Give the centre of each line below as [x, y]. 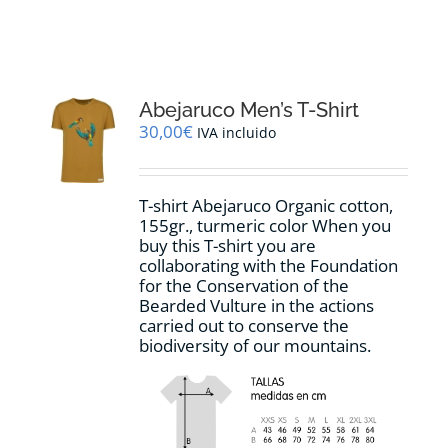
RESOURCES [66, 19]
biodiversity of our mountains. [255, 346]
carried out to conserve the [244, 326]
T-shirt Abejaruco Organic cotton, [266, 206]
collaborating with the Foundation [269, 266]
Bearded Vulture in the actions [257, 306]
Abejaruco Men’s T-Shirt [249, 110]
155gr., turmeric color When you [265, 226]
